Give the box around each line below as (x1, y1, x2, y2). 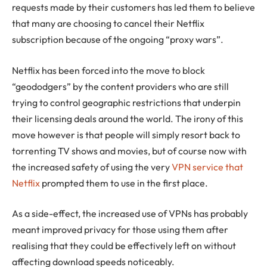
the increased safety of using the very (12, 160, 172, 173)
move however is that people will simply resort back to (12, 128, 240, 141)
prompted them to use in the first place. (40, 176, 208, 189)
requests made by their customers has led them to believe (12, 1, 255, 14)
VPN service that (172, 160, 243, 173)
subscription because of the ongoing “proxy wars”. (12, 33, 223, 46)
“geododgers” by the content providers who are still (12, 80, 229, 92)
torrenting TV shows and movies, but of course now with (12, 144, 247, 157)
